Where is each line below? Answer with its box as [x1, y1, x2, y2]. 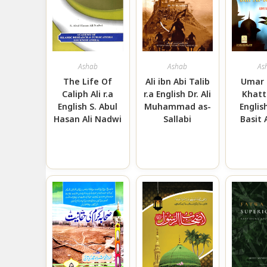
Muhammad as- [144, 101, 211, 113]
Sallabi [163, 113, 192, 125]
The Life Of [63, 76, 113, 88]
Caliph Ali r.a [62, 88, 114, 100]
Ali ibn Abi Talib [145, 76, 210, 88]
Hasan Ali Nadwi [54, 113, 122, 125]
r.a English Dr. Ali [144, 88, 212, 100]
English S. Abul [58, 101, 118, 113]
